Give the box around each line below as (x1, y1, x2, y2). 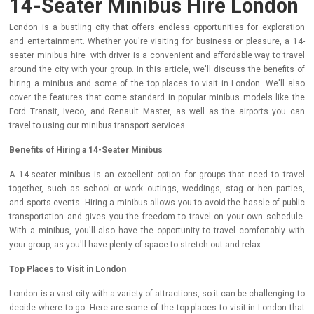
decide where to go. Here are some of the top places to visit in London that (9, 303, 305, 313)
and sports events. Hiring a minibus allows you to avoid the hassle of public (9, 198, 305, 207)
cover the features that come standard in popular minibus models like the (9, 93, 305, 102)
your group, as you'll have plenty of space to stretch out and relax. (9, 240, 264, 250)
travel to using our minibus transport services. (9, 121, 188, 130)
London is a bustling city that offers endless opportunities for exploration (9, 22, 305, 32)
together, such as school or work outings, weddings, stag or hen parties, (9, 184, 305, 193)
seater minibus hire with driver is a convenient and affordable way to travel (9, 50, 305, 60)
